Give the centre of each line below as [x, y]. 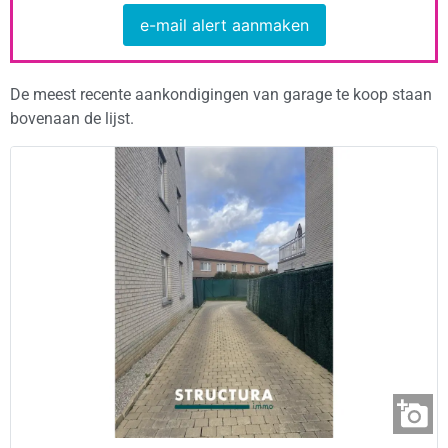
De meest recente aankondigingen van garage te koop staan [221, 95]
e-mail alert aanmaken [224, 24]
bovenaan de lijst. [72, 119]
